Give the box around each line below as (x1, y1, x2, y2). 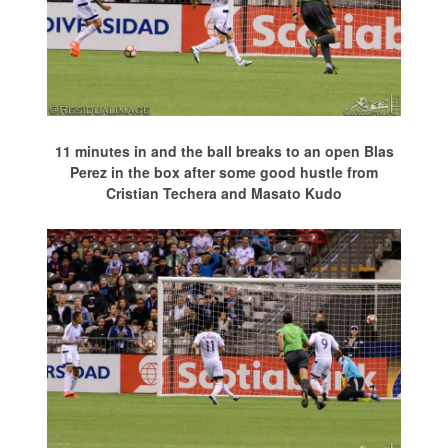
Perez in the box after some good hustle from (70, 162, 378, 183)
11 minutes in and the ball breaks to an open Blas (54, 141, 394, 162)
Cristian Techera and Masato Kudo (106, 183, 342, 204)
